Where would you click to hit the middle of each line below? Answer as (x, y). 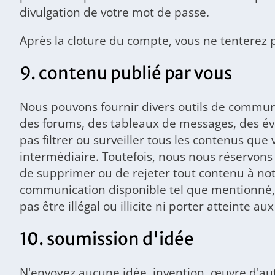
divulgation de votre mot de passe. (114, 12)
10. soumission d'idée (107, 239)
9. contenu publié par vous (126, 73)
